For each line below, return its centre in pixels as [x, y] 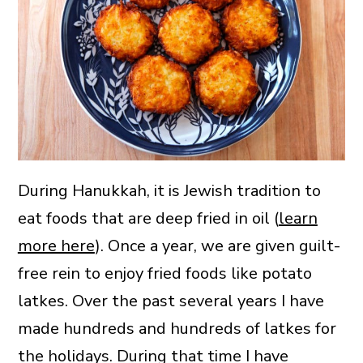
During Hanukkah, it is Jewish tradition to [169, 191]
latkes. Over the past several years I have [171, 301]
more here [56, 246]
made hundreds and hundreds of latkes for [177, 329]
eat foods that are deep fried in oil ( [148, 219]
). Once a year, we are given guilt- [217, 246]
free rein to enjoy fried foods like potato [164, 274]
